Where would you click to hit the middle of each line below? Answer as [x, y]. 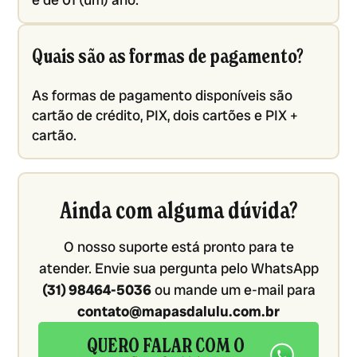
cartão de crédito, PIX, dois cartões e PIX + [165, 116]
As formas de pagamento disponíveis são [163, 96]
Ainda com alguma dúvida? [178, 211]
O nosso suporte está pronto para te [178, 247]
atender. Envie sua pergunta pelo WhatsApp [178, 269]
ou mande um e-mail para [233, 290]
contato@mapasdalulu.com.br [178, 312]
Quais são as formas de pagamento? [168, 57]
